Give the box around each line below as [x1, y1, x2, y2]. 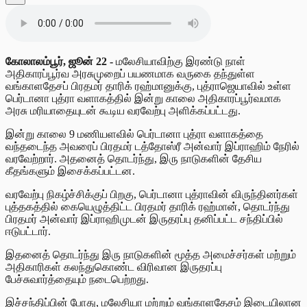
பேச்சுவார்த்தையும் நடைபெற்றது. [5, 273, 149, 285]
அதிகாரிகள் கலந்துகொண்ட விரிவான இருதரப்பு [5, 260, 222, 273]
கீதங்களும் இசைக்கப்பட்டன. [5, 164, 135, 177]
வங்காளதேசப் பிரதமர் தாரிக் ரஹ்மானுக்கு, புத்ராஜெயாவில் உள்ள [5, 79, 291, 92]
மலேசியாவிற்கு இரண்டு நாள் [113, 55, 245, 67]
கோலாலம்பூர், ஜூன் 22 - [5, 55, 113, 67]
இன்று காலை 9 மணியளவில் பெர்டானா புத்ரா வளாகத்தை [5, 127, 263, 140]
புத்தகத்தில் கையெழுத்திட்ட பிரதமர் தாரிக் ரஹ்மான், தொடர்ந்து [5, 200, 290, 212]
